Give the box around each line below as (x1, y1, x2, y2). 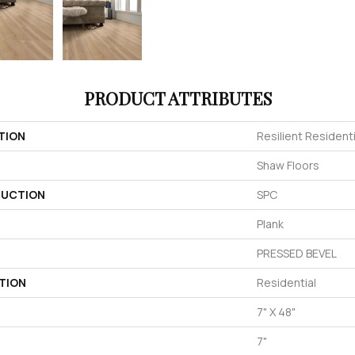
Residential (257, 275, 316, 291)
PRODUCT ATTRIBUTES (83, 86, 272, 111)
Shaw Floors (257, 158, 319, 174)
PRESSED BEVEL (257, 246, 337, 261)
